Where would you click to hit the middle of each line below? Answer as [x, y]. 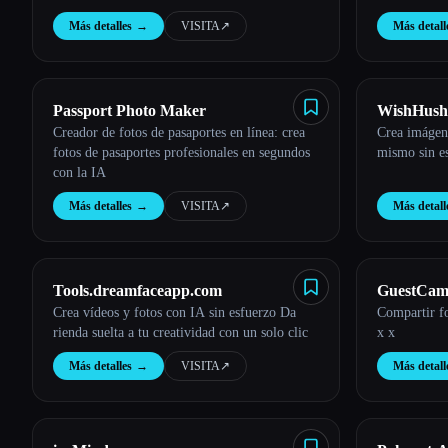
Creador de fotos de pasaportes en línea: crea [179, 132]
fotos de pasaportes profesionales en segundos [181, 152]
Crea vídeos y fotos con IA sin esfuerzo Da [174, 312]
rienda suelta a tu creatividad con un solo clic [180, 332]
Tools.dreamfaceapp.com [137, 290]
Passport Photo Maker [129, 110]
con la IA [79, 172]
